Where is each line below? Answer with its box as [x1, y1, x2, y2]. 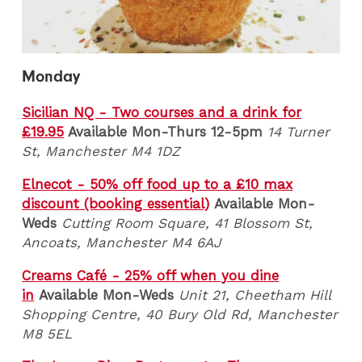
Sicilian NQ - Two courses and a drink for [22, 104, 302, 121]
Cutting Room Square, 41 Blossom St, [61, 214, 314, 231]
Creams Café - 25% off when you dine [22, 267, 280, 284]
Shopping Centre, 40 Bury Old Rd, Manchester [22, 305, 339, 322]
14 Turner [267, 124, 330, 141]
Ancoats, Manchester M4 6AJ [22, 234, 222, 250]
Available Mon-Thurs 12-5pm [64, 124, 263, 141]
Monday [22, 67, 81, 86]
